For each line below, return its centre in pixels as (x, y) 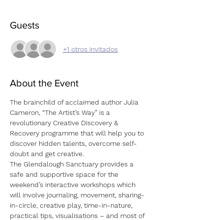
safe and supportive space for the (65, 174)
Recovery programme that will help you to (78, 133)
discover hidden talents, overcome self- (73, 143)
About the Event (44, 83)
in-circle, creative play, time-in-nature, (72, 205)
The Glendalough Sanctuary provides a (73, 164)
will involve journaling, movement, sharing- (77, 195)
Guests (25, 25)
